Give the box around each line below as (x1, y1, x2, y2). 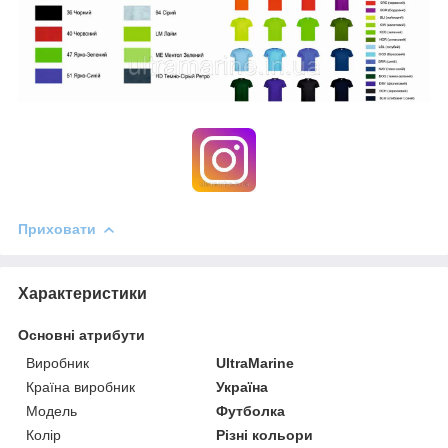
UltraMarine (216, 354, 295, 371)
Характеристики (18, 284, 147, 302)
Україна (216, 378, 269, 395)
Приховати (18, 220, 96, 237)
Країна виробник (26, 378, 135, 395)
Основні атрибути (18, 326, 145, 343)
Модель (26, 402, 77, 419)
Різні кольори (216, 426, 314, 443)
